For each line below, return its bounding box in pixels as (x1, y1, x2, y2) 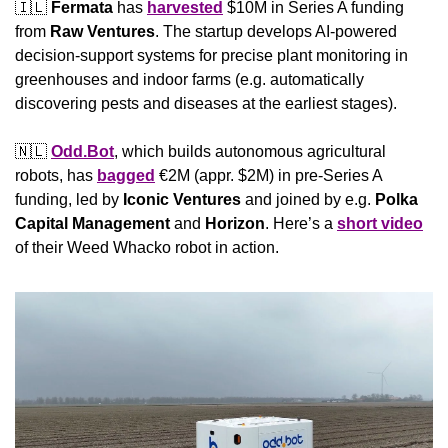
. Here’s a (265, 214, 337, 232)
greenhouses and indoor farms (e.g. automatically (15, 70, 364, 88)
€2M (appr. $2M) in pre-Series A (155, 166, 382, 184)
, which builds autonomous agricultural (114, 142, 386, 160)
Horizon (205, 214, 265, 232)
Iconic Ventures (123, 190, 241, 208)
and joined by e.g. (241, 190, 375, 208)
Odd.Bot (51, 142, 114, 160)
